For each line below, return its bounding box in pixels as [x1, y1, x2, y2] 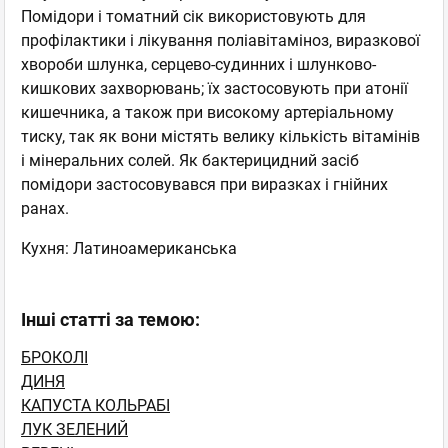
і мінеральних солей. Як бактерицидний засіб [21, 150, 359, 170]
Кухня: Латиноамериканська [21, 238, 237, 258]
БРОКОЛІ [21, 347, 88, 367]
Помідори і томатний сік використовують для [21, 6, 366, 26]
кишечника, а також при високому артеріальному [21, 102, 394, 122]
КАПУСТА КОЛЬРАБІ [21, 395, 170, 415]
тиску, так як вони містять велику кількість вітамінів [21, 126, 420, 146]
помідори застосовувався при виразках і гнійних [21, 174, 388, 194]
